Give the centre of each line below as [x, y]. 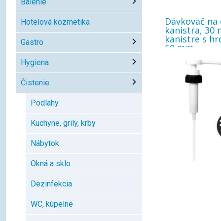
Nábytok [45, 143]
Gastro [32, 42]
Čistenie [35, 83]
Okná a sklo [51, 164]
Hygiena [35, 62]
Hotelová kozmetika [55, 22]
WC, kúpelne [52, 204]
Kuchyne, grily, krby [63, 123]
